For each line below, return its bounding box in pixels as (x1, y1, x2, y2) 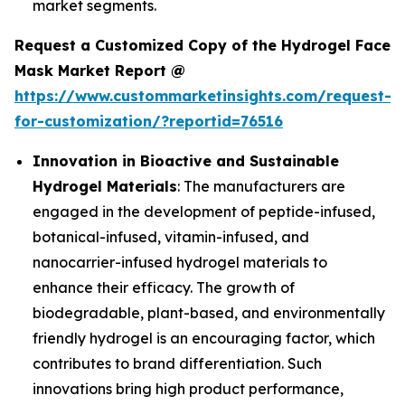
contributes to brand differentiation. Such (33, 354, 322, 373)
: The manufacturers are (177, 177, 345, 196)
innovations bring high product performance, (33, 380, 344, 399)
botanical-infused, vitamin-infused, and (33, 228, 309, 247)
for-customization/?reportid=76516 (14, 112, 283, 131)
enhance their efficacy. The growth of (33, 278, 295, 297)
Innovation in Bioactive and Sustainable (33, 152, 339, 171)
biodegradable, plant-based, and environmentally (33, 304, 385, 323)
